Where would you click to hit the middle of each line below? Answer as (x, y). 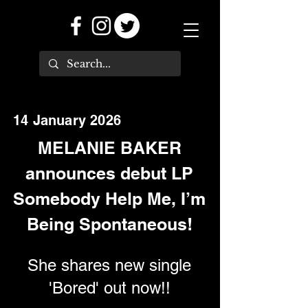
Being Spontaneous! (109, 224)
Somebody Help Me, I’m (109, 199)
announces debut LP (109, 173)
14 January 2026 (67, 120)
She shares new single (109, 265)
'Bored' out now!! (109, 288)
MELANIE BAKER (109, 148)
